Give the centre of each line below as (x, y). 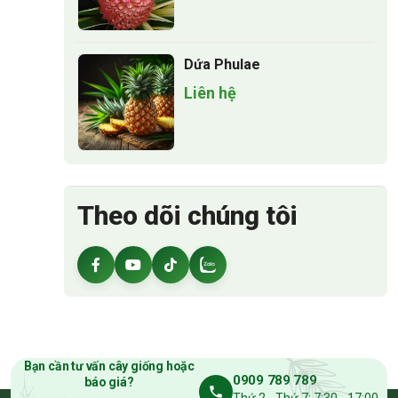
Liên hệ (210, 93)
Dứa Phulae (222, 65)
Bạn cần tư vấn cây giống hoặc (109, 366)
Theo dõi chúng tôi (187, 216)
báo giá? (109, 382)
